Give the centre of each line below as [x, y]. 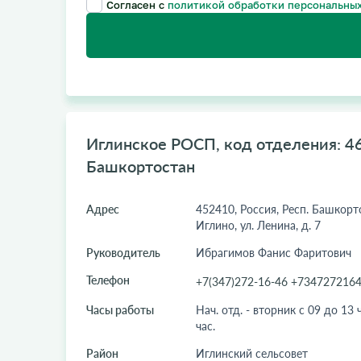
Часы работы [120, 310]
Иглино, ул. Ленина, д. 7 [258, 225]
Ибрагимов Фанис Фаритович [273, 253]
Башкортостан [140, 166]
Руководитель [123, 253]
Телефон [108, 280]
